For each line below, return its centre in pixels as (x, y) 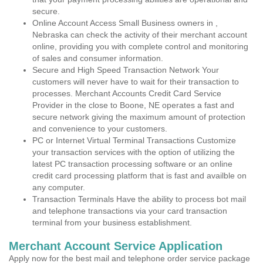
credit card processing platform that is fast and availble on (139, 176)
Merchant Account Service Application (116, 246)
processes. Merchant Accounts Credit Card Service (127, 93)
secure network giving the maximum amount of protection (139, 117)
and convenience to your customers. (100, 129)
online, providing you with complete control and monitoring (140, 46)
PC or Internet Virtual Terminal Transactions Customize (134, 140)
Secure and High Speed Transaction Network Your (126, 70)
